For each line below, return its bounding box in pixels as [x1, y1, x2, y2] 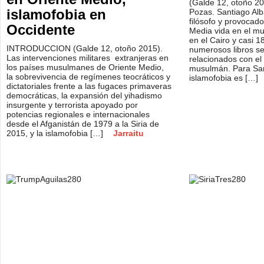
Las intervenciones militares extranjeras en [6, 53, 169, 62]
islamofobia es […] [189, 73, 260, 82]
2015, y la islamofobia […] [6, 128, 105, 138]
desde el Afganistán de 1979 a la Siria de [6, 119, 159, 128]
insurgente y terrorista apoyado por [6, 100, 138, 110]
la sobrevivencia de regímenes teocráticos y [6, 72, 170, 81]
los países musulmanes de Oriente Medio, [6, 62, 164, 72]
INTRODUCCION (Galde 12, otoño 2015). [6, 44, 163, 53]
